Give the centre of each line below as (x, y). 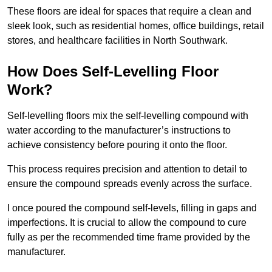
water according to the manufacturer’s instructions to (119, 131)
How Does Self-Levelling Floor (113, 72)
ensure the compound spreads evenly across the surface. (130, 184)
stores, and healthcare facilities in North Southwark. (117, 41)
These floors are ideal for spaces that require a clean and (129, 12)
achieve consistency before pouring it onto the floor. (117, 145)
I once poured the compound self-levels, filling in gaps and (132, 208)
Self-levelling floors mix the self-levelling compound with (128, 116)
